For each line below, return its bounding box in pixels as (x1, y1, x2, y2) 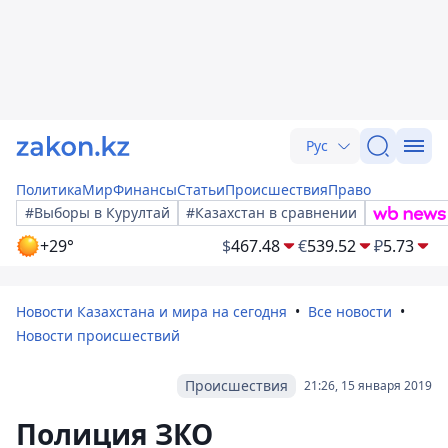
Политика (16, 180, 82, 199)
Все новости (308, 302, 392, 321)
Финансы (113, 180, 177, 199)
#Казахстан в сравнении (186, 203, 357, 222)
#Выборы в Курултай (25, 203, 170, 222)
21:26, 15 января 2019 (304, 377, 432, 394)
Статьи (177, 180, 225, 199)
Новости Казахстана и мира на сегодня (16, 302, 287, 321)
